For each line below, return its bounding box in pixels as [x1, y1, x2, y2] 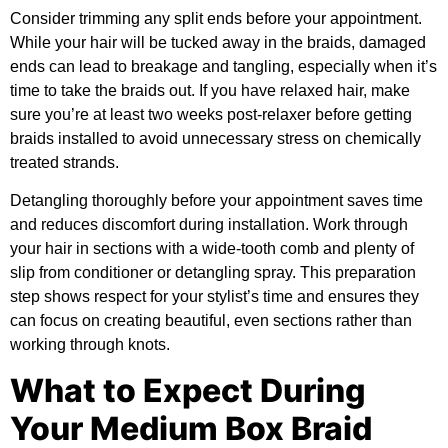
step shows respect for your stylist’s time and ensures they [10, 288, 419, 306]
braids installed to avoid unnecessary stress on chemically [10, 129, 421, 147]
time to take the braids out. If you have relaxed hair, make [10, 81, 410, 99]
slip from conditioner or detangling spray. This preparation [10, 264, 416, 282]
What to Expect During [10, 370, 366, 410]
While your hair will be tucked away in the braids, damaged [10, 33, 426, 51]
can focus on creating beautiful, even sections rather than [10, 312, 412, 330]
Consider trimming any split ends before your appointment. [10, 9, 422, 27]
